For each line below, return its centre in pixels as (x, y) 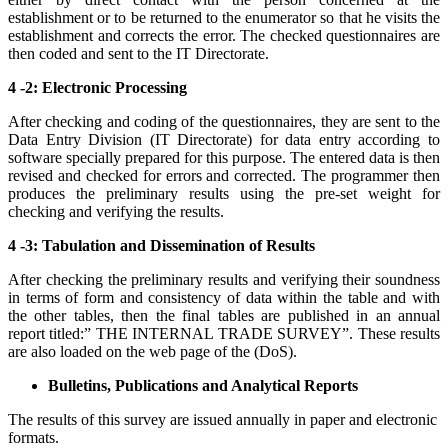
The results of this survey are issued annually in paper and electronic (222, 419)
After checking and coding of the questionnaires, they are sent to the (224, 121)
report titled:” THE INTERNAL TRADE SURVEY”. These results (224, 333)
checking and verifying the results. (116, 211)
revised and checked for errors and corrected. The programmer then (224, 175)
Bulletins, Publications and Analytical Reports (203, 385)
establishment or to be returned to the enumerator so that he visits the (224, 17)
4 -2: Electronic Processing (97, 87)
